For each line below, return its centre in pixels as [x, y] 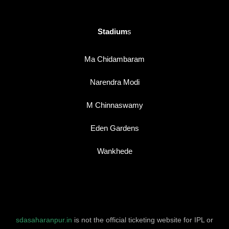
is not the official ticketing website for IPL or [143, 220]
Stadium [112, 32]
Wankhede [114, 151]
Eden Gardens [114, 128]
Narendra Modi [114, 82]
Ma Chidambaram [114, 59]
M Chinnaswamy [114, 105]
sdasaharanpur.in [44, 220]
